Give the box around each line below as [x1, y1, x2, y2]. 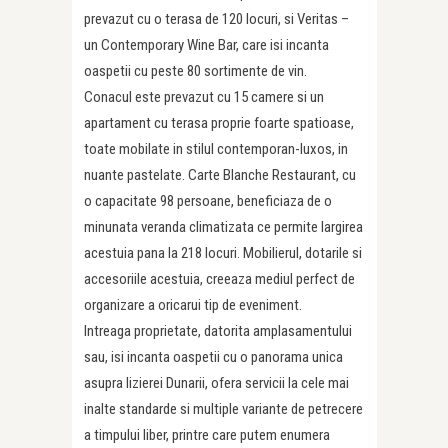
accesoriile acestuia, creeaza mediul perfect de [84, 270, 355, 289]
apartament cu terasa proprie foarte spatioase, [84, 114, 354, 133]
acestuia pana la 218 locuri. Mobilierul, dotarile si [84, 244, 362, 263]
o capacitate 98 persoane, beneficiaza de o [84, 192, 332, 211]
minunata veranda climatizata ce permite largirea [84, 218, 363, 237]
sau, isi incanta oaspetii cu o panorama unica [84, 348, 343, 367]
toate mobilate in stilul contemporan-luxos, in [84, 140, 348, 159]
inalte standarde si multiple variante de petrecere [84, 400, 363, 419]
